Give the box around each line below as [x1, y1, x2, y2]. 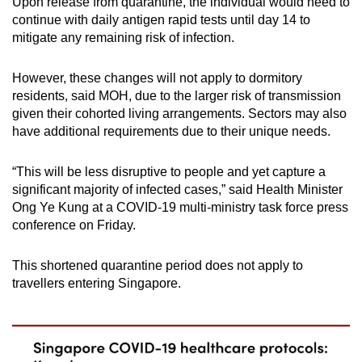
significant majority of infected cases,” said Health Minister [12, 182, 343, 196]
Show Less [149, 61, 213, 76]
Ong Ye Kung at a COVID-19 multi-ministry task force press [12, 200, 348, 214]
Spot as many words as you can [86, 5, 249, 19]
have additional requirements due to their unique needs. [12, 124, 330, 138]
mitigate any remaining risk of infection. [12, 30, 234, 44]
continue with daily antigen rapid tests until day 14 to [12, 12, 310, 27]
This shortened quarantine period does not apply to [12, 258, 303, 272]
